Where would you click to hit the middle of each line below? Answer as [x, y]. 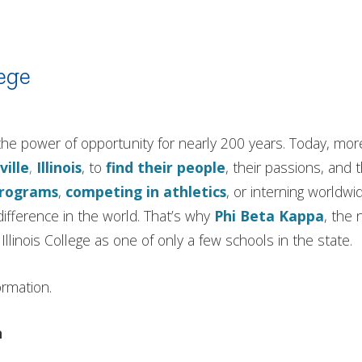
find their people [166, 168]
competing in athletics [146, 192]
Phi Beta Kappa [269, 216]
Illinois [59, 168]
